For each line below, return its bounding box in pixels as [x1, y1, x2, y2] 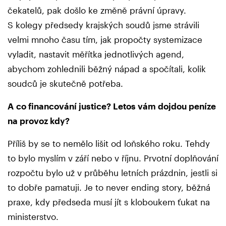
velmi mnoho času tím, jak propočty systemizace [8, 34, 202, 44]
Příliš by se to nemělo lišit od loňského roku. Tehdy [8, 138, 210, 148]
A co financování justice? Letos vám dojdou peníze [8, 100, 216, 111]
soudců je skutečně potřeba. [8, 78, 123, 88]
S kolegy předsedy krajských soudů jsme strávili [8, 19, 199, 30]
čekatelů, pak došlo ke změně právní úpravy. [8, 5, 186, 15]
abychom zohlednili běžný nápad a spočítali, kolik [8, 63, 206, 74]
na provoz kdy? [8, 115, 70, 126]
